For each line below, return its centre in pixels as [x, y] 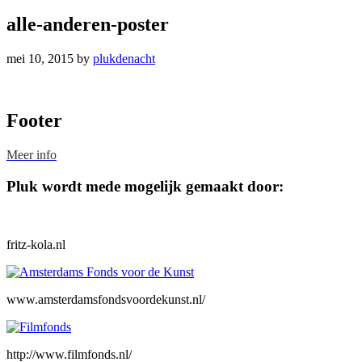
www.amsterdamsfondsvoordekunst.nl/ [106, 300]
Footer [34, 120]
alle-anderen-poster [88, 25]
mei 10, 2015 [40, 59]
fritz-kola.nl [36, 245]
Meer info [32, 154]
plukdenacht [124, 59]
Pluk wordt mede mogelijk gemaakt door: [145, 186]
